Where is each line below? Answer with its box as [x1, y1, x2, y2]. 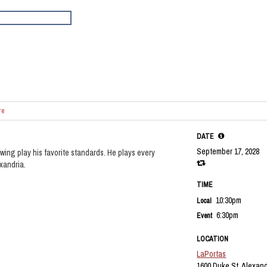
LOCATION [197, 234, 229, 244]
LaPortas [197, 249, 226, 259]
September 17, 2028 [197, 146, 260, 157]
